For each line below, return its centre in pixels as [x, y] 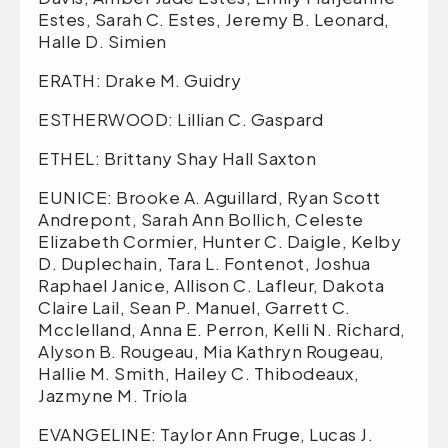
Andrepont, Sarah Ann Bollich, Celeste [201, 218]
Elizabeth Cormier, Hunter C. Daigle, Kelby [219, 240]
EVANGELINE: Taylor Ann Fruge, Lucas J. [205, 433]
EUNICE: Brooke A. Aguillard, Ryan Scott [209, 196]
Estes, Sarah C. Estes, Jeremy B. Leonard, [214, 18]
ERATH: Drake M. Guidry [139, 79]
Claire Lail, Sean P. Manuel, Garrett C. [194, 306]
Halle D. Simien [102, 40]
